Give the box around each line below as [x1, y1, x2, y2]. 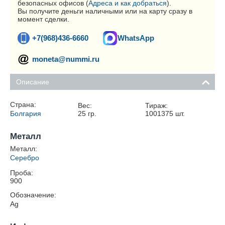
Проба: [10, 169, 33, 177]
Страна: [10, 100, 36, 108]
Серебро [10, 154, 39, 162]
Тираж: [145, 101, 168, 109]
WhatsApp [118, 34, 154, 42]
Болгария [10, 109, 41, 118]
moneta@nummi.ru [32, 55, 99, 63]
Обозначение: [10, 191, 56, 199]
